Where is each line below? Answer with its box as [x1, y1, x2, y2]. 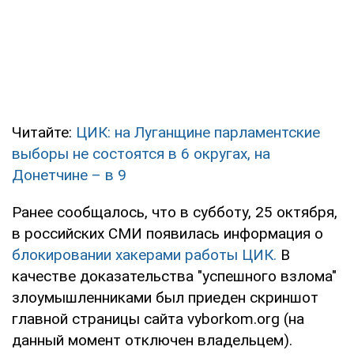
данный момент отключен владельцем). [12, 330, 292, 349]
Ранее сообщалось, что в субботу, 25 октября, [12, 202, 337, 221]
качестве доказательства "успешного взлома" [12, 266, 337, 285]
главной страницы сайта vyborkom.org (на [12, 309, 304, 328]
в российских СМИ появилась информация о [12, 224, 323, 243]
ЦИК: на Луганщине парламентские [76, 122, 320, 141]
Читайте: [12, 122, 76, 141]
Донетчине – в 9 [12, 165, 126, 184]
